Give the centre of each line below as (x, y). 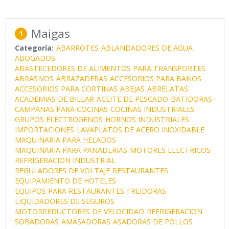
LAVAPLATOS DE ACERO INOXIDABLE (141, 130)
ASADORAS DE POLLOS (153, 222)
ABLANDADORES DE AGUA (147, 48)
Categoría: (35, 48)
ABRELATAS (168, 89)
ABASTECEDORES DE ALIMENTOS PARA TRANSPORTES (110, 68)
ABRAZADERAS (82, 79)
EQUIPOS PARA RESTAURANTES (70, 191)
